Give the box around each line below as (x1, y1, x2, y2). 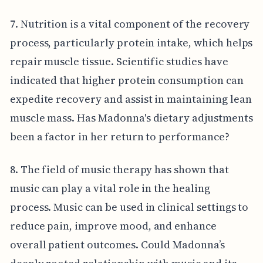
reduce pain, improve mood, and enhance (9, 218, 217, 233)
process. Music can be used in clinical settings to (9, 199, 249, 214)
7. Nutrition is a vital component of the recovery (9, 16, 250, 31)
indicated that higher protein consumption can (9, 72, 244, 87)
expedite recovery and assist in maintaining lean (9, 91, 252, 106)
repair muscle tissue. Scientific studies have (9, 53, 228, 69)
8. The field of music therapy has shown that (9, 161, 229, 177)
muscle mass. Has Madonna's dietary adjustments (9, 110, 253, 125)
